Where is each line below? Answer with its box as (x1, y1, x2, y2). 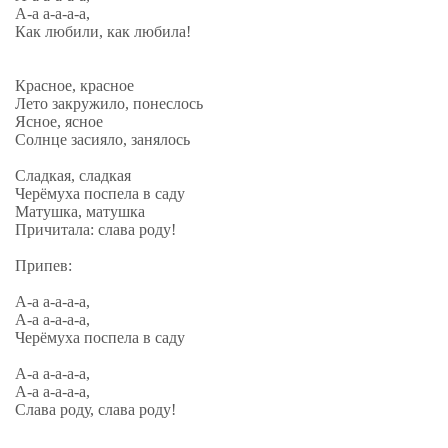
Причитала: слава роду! (15, 221, 176, 238)
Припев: (15, 257, 72, 274)
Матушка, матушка (15, 203, 145, 220)
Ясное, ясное (15, 113, 103, 130)
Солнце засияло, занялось (15, 131, 190, 148)
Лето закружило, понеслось (15, 95, 203, 112)
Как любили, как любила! (15, 23, 191, 40)
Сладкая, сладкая (15, 167, 131, 184)
